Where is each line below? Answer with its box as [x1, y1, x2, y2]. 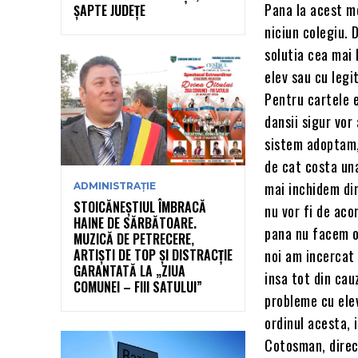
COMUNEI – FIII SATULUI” [74, 276, 202, 296]
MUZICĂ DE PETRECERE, [74, 229, 194, 249]
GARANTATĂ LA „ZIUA [74, 261, 185, 280]
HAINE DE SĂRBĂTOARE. [74, 213, 197, 233]
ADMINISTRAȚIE [74, 179, 156, 192]
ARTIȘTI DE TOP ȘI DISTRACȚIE [74, 245, 233, 265]
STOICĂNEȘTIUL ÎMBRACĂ [74, 197, 206, 217]
